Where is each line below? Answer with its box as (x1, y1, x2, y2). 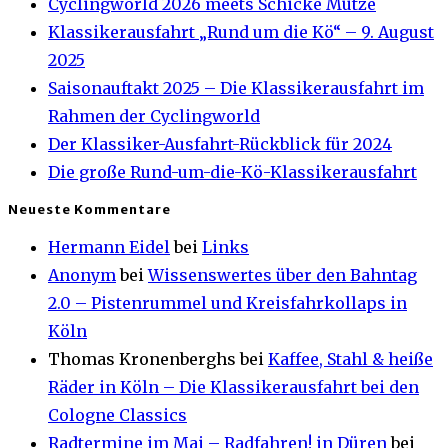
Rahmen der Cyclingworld (48, 105, 260, 126)
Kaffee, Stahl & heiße (268, 349, 433, 370)
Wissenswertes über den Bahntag (148, 265, 417, 286)
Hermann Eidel (48, 237, 170, 258)
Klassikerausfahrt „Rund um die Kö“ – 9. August (48, 21, 434, 42)
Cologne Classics (48, 405, 187, 426)
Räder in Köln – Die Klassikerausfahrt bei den (48, 377, 419, 398)
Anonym (48, 265, 116, 286)
